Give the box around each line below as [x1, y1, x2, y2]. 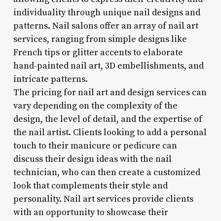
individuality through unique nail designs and [13, 6, 200, 18]
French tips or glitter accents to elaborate [13, 46, 183, 58]
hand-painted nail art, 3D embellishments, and [13, 60, 204, 72]
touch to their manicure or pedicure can [13, 140, 177, 151]
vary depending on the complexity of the [13, 100, 178, 111]
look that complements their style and [13, 180, 168, 191]
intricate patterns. [13, 73, 88, 85]
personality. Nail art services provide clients [13, 193, 193, 205]
